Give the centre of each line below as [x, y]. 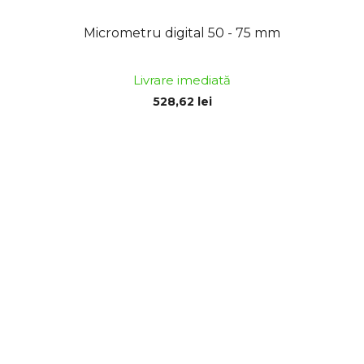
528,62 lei [182, 102]
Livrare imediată [182, 80]
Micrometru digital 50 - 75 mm [182, 33]
